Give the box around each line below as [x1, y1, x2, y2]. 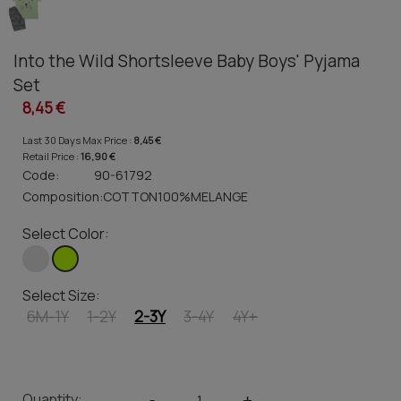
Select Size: [22, 286, 100, 306]
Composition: [22, 188, 103, 206]
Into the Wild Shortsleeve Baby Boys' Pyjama [13, 49, 360, 73]
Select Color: [22, 224, 109, 244]
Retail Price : [22, 149, 81, 164]
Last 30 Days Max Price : [22, 133, 133, 148]
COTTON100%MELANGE [103, 188, 248, 206]
